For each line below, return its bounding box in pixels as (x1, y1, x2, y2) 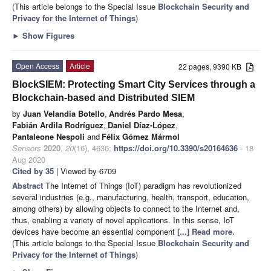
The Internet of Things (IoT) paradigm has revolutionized (45, 180, 241, 192)
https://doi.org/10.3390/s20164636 (114, 142, 238, 154)
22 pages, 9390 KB (178, 61, 247, 72)
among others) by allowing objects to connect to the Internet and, (12, 203, 240, 215)
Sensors (12, 142, 41, 154)
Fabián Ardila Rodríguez (12, 119, 103, 131)
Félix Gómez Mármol (102, 131, 180, 143)
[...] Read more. (177, 226, 235, 238)
